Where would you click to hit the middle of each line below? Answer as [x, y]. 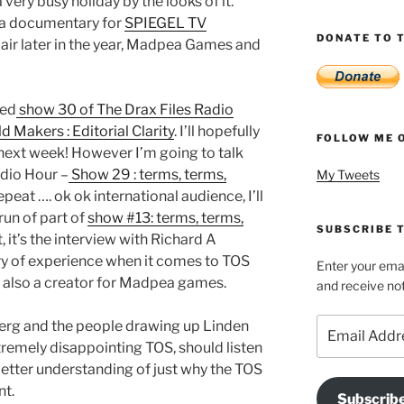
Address [341, 343]
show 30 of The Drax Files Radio [125, 110]
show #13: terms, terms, [165, 218]
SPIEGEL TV [165, 23]
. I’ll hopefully [217, 132]
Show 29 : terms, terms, [147, 175]
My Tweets [348, 174]
